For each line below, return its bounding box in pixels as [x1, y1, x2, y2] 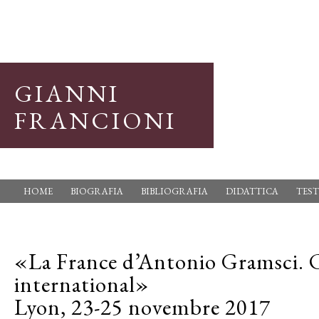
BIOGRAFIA [70, 185, 123, 197]
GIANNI [14, 78, 120, 109]
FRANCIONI [14, 105, 177, 136]
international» [14, 270, 150, 298]
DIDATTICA [226, 185, 278, 197]
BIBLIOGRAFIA [141, 185, 208, 197]
